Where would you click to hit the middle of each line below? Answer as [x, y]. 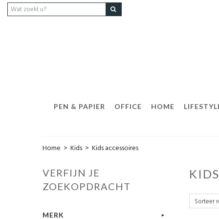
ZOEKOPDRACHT [87, 186]
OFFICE [128, 106]
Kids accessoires [115, 148]
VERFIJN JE [71, 173]
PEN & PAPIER [79, 106]
